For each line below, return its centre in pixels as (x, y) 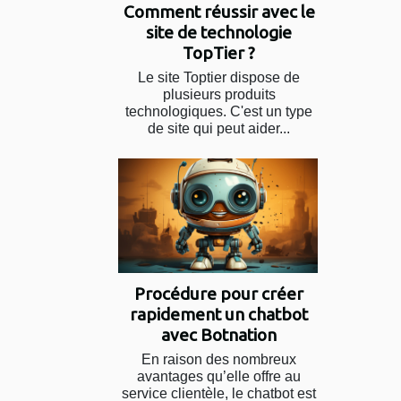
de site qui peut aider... (219, 129)
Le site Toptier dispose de (219, 78)
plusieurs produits (219, 95)
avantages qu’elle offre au (219, 376)
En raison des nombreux (219, 359)
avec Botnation (219, 334)
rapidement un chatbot (219, 314)
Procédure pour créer (219, 293)
